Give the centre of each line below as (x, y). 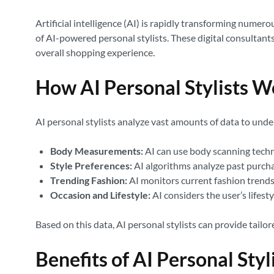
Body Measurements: (97, 151)
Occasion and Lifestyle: (100, 195)
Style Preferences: (91, 165)
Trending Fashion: (89, 180)
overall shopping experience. (95, 52)
